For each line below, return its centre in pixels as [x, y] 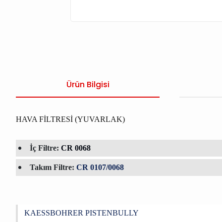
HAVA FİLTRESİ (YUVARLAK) [70, 119]
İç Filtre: [45, 148]
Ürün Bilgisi [88, 85]
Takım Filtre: [53, 167]
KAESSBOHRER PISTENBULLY [81, 213]
